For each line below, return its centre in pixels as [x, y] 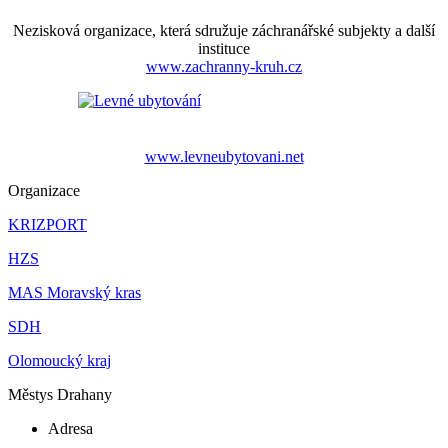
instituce [224, 48]
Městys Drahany [60, 394]
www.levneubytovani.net [224, 156]
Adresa [70, 428]
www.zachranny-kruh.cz [224, 66]
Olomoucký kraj [59, 360]
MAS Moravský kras [74, 292]
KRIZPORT [47, 224]
